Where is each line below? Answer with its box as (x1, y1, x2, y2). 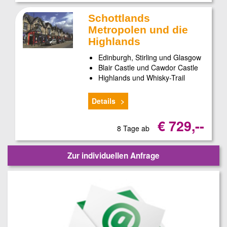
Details (92, 95, 116, 106)
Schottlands (88, 12, 150, 24)
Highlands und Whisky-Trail (98, 72, 185, 83)
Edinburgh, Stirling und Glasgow (98, 52, 202, 63)
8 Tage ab (117, 123, 152, 133)
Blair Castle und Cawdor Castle (98, 62, 199, 73)
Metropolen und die (88, 24, 188, 36)
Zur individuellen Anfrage (67, 149, 160, 161)
